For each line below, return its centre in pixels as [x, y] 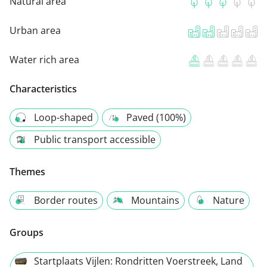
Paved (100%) [156, 118]
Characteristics [43, 89]
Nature [229, 201]
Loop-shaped [63, 118]
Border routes [66, 201]
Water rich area [44, 60]
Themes [27, 172]
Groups [27, 233]
